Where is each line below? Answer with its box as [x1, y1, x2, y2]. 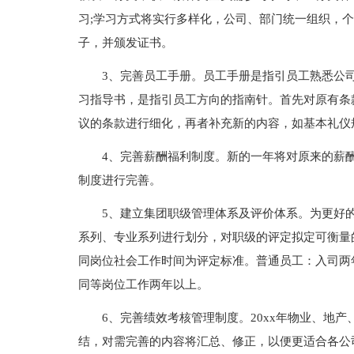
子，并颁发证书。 [77, 36, 173, 49]
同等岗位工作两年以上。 [77, 278, 209, 291]
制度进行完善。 [77, 174, 161, 186]
